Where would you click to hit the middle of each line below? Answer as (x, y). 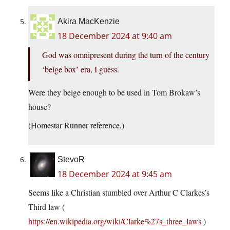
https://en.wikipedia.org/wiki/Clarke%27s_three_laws (115, 221)
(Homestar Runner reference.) (76, 125)
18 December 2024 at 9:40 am (115, 36)
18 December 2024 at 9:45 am (115, 174)
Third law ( (46, 207)
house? (40, 107)
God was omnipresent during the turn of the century (126, 55)
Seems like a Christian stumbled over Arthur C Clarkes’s (119, 193)
